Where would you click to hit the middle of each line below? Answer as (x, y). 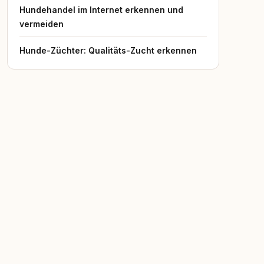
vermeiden (42, 24)
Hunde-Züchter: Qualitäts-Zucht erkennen (108, 50)
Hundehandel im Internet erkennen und (101, 10)
